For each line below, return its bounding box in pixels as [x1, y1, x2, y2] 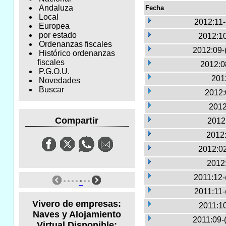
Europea [38, 22, 70, 31]
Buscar [38, 85, 64, 94]
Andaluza [38, 4, 73, 13]
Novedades [38, 76, 80, 85]
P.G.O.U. [38, 67, 70, 76]
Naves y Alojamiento [32, 209, 121, 219]
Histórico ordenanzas [38, 49, 115, 58]
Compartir [55, 115, 99, 126]
